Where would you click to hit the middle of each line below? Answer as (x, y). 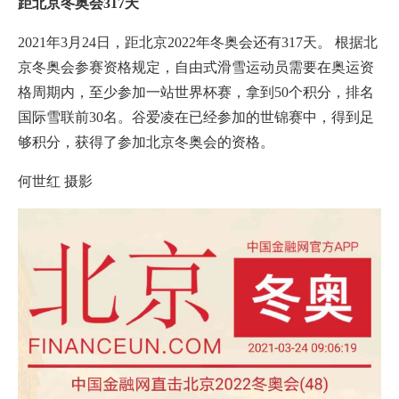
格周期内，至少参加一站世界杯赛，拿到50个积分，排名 (196, 93)
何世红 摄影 (55, 182)
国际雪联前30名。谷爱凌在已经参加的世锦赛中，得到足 (196, 118)
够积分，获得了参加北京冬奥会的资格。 (146, 142)
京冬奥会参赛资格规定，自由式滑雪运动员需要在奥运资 (196, 68)
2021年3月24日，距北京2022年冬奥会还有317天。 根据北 (198, 43)
